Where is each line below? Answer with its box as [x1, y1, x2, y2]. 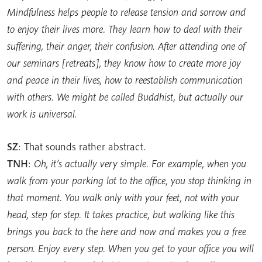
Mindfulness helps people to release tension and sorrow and [7, 5, 246, 19]
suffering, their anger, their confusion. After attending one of [7, 39, 245, 53]
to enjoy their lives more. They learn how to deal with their [7, 22, 242, 36]
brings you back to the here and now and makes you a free [7, 225, 246, 238]
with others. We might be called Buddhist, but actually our [7, 90, 243, 104]
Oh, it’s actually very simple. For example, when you [34, 157, 246, 170]
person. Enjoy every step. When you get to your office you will [7, 242, 254, 255]
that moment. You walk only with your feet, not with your [7, 191, 239, 204]
